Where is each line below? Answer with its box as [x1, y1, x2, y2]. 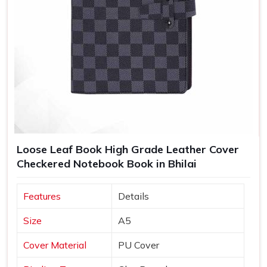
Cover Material [23, 239, 86, 252]
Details [118, 190, 149, 203]
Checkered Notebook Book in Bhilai [17, 157, 197, 171]
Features [23, 190, 61, 203]
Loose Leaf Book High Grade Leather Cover [17, 142, 239, 157]
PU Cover [118, 239, 159, 252]
